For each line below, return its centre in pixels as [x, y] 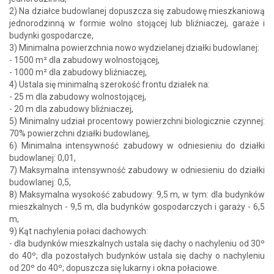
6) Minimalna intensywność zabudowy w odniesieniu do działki [137, 145]
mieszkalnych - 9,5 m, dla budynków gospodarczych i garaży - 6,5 [137, 206]
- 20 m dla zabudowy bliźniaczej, [71, 109]
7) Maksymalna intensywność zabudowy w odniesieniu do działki [137, 170]
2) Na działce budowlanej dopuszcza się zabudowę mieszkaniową [137, 11]
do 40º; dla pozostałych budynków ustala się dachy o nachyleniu [137, 255]
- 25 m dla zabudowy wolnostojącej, [78, 96]
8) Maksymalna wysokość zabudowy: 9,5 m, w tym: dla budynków [137, 194]
